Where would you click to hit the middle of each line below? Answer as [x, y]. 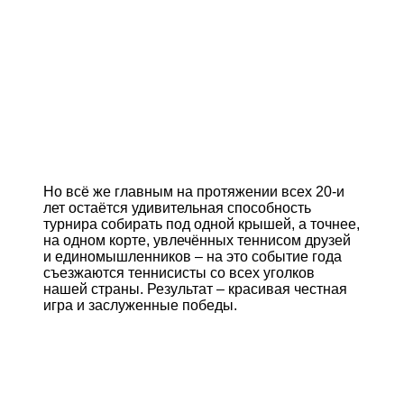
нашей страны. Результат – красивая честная [195, 289]
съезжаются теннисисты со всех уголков [179, 272]
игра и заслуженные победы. [140, 305]
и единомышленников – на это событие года [193, 256]
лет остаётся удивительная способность [177, 207]
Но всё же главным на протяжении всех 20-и [194, 191]
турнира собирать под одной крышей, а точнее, [202, 224]
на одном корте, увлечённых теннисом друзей [197, 240]
